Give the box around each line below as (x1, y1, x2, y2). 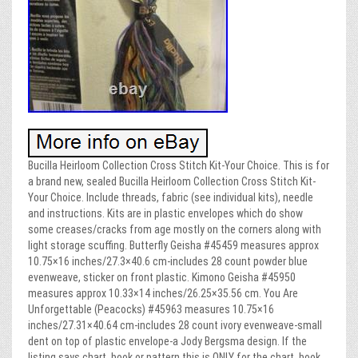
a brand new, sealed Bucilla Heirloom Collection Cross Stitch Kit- (28, 175, 316, 189)
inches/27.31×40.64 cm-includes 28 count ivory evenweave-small (28, 319, 322, 332)
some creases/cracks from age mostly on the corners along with (28, 223, 321, 237)
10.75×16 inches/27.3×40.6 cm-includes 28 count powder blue (28, 255, 308, 268)
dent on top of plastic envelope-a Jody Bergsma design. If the (28, 335, 307, 348)
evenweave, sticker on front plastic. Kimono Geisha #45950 (28, 271, 296, 284)
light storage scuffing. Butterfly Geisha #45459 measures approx (28, 239, 319, 253)
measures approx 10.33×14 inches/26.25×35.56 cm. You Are (28, 287, 298, 300)
